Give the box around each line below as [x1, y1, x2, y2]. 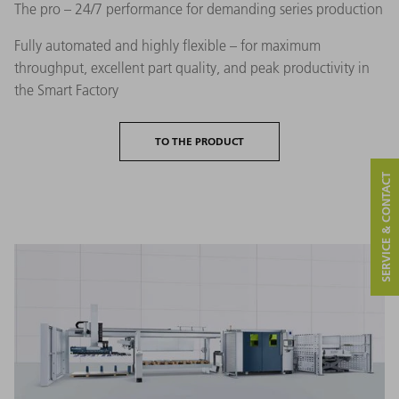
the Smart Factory [14, 81, 118, 100]
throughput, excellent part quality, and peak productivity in [14, 59, 370, 77]
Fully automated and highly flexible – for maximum [14, 37, 321, 55]
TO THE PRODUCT [155, 134, 244, 149]
